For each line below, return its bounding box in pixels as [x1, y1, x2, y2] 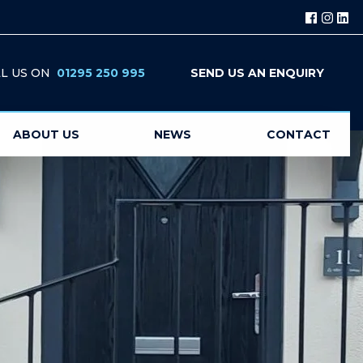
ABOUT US [12, 127, 79, 142]
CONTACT [266, 127, 331, 142]
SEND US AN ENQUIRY [190, 66, 324, 80]
